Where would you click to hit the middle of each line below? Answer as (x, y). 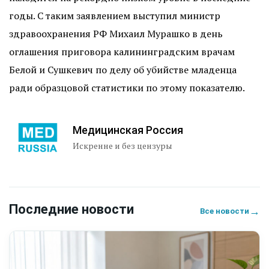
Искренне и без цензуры (122, 145)
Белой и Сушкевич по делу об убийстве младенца (123, 70)
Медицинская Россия (128, 130)
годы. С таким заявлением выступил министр (115, 16)
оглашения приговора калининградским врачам (122, 52)
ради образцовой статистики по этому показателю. (127, 88)
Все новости (225, 211)
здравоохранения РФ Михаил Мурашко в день (116, 34)
